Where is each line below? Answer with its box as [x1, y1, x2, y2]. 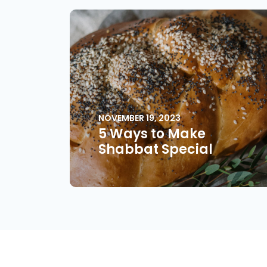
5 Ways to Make [98, 128, 206, 142]
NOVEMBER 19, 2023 [98, 114, 181, 123]
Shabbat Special [98, 143, 213, 157]
